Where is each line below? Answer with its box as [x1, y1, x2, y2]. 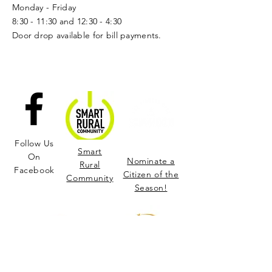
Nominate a [127, 155, 175, 166]
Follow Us [14, 138, 55, 149]
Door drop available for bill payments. [12, 30, 161, 41]
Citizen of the [123, 169, 179, 180]
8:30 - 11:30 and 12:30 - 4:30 [12, 16, 122, 27]
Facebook [14, 165, 55, 175]
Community [66, 172, 114, 183]
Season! [134, 182, 168, 193]
